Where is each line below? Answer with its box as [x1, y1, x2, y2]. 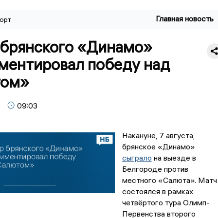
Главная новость [156, 14, 214, 23]
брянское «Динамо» [122, 142, 195, 152]
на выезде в [151, 153, 196, 163]
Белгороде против [122, 164, 188, 174]
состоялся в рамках [122, 186, 193, 197]
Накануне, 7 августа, [122, 130, 195, 141]
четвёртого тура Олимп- [122, 198, 210, 208]
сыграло [122, 153, 152, 163]
